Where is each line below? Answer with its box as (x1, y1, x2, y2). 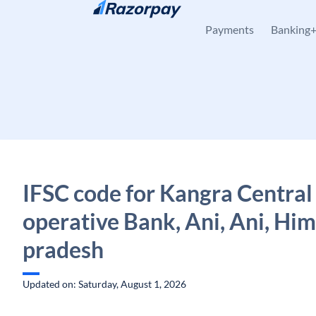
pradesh (23, 236, 104, 263)
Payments (205, 23, 254, 36)
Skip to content (34, 12, 101, 24)
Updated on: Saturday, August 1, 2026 (23, 278, 186, 290)
